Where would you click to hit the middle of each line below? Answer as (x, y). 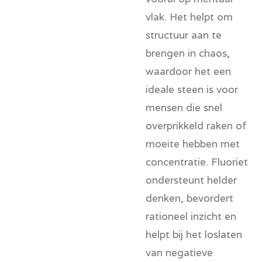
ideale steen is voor (192, 89)
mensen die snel (184, 108)
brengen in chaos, (188, 53)
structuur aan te (184, 35)
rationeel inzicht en (191, 216)
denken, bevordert (189, 198)
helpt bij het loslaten (194, 235)
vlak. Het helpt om (189, 17)
